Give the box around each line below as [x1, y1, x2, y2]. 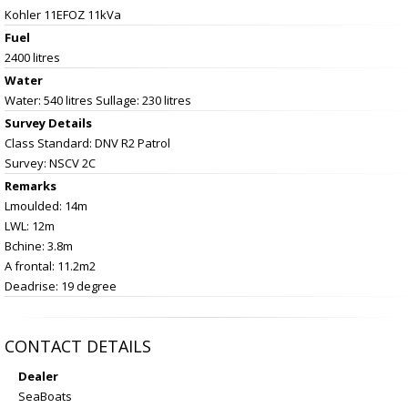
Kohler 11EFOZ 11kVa [5, 5, 121, 23]
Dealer [18, 367, 58, 384]
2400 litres [5, 48, 60, 66]
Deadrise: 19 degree [5, 277, 117, 294]
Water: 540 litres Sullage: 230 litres [5, 91, 191, 108]
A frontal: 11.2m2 [5, 257, 96, 274]
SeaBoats [18, 387, 72, 404]
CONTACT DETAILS [5, 334, 151, 357]
